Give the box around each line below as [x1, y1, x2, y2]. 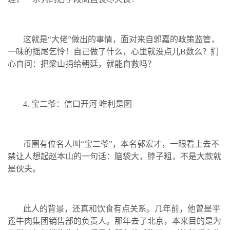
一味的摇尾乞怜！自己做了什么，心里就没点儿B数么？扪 [8, 47, 219, 56]
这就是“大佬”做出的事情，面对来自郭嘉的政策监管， [23, 34, 219, 44]
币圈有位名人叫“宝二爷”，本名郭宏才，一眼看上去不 [23, 139, 219, 148]
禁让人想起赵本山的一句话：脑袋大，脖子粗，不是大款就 [8, 151, 221, 161]
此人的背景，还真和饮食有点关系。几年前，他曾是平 [23, 204, 220, 213]
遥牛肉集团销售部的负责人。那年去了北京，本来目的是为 [8, 216, 221, 225]
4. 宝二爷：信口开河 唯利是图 [23, 99, 132, 108]
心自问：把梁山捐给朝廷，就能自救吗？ [8, 59, 156, 68]
